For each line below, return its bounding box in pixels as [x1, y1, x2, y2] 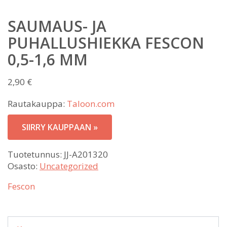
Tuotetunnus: [8, 148, 64, 161]
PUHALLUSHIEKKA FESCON [8, 32, 204, 54]
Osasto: [8, 160, 40, 172]
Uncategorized [40, 160, 98, 172]
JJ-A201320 [64, 148, 108, 161]
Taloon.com [67, 98, 115, 110]
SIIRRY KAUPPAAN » [22, 122, 98, 133]
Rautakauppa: [8, 98, 67, 110]
